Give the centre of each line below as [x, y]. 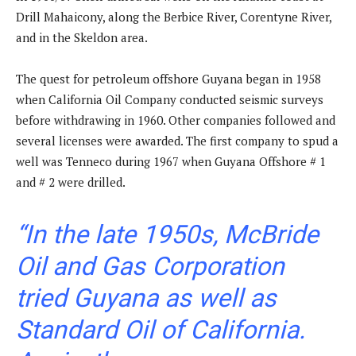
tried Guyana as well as [146, 298]
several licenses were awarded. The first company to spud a [177, 141]
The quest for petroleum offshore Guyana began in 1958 [168, 79]
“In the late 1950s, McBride [167, 235]
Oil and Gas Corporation [150, 267]
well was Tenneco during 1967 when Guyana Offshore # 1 [171, 162]
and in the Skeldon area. [82, 38]
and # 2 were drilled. [71, 182]
